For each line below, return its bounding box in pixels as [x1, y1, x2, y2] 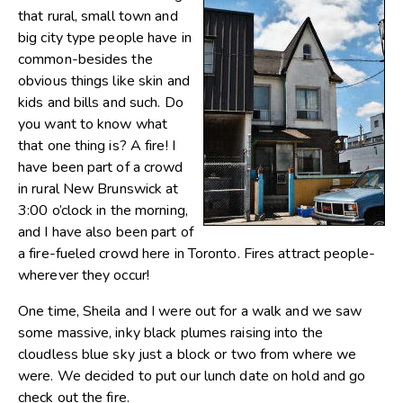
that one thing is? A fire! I [18, 135, 175, 156]
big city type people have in [18, 27, 192, 48]
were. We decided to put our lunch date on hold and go [18, 365, 366, 386]
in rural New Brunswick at [18, 178, 179, 199]
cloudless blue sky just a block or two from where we [18, 344, 357, 364]
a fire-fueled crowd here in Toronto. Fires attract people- [18, 243, 375, 264]
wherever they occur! [18, 264, 149, 285]
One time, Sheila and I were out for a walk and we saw [18, 300, 363, 321]
